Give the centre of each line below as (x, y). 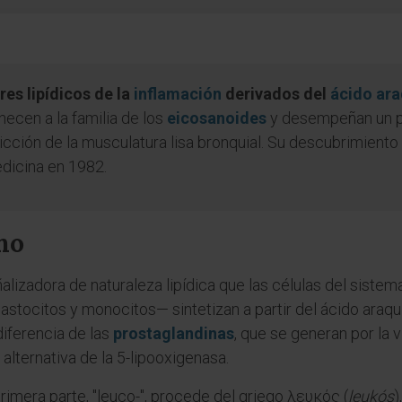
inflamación (178, 94)
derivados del (276, 94)
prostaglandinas (174, 333)
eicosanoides (217, 118)
